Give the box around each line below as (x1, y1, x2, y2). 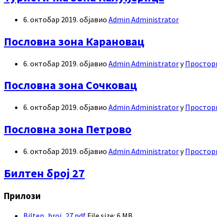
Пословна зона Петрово (4, 122, 131, 137)
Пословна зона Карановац (4, 33, 144, 49)
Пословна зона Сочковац (4, 77, 137, 93)
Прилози (4, 190, 41, 201)
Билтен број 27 (4, 166, 85, 181)
